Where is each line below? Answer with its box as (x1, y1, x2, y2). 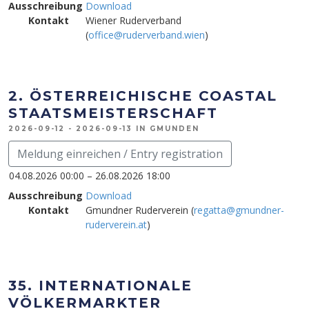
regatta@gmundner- (194, 203, 284, 217)
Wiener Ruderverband (86, 14, 181, 27)
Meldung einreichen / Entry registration (17, 146, 223, 161)
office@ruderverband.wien (88, 28, 205, 41)
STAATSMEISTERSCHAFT (8, 105, 218, 121)
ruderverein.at (86, 218, 147, 231)
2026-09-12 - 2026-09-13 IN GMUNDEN (8, 124, 199, 133)
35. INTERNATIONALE (8, 277, 192, 294)
